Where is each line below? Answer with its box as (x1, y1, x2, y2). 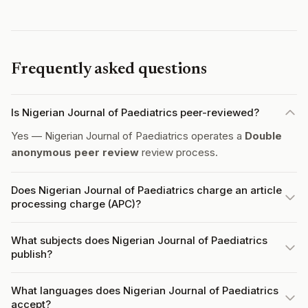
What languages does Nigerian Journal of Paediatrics (11, 284, 278, 297)
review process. (139, 146, 218, 159)
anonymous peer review (11, 146, 139, 159)
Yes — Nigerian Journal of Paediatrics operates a (11, 129, 245, 142)
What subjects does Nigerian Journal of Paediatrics (11, 234, 267, 247)
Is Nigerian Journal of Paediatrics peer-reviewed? (11, 106, 259, 119)
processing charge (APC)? (11, 197, 141, 210)
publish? (11, 247, 52, 261)
